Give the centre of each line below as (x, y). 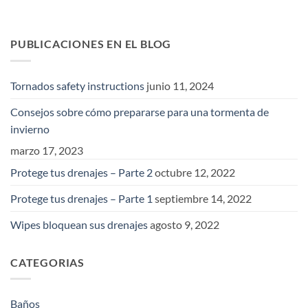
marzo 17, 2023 (47, 150)
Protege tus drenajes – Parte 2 (81, 172)
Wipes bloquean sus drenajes (79, 224)
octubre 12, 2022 (195, 172)
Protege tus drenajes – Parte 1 (81, 198)
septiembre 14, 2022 (203, 198)
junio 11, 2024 (180, 85)
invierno (30, 129)
